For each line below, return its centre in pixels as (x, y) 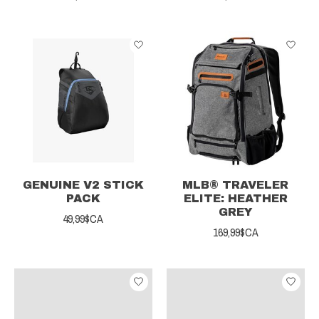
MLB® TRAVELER (236, 184)
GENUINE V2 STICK (83, 184)
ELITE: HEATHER (235, 198)
